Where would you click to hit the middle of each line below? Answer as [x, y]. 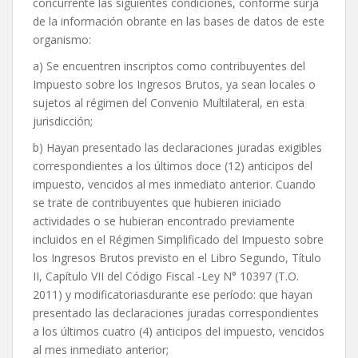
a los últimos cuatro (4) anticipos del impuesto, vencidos [179, 332]
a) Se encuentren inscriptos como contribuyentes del [169, 66]
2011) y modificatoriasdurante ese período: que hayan [173, 295]
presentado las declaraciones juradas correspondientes [176, 313]
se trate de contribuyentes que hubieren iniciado [157, 203]
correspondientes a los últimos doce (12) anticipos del [173, 166]
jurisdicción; [63, 121]
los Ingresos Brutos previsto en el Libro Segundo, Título [177, 258]
